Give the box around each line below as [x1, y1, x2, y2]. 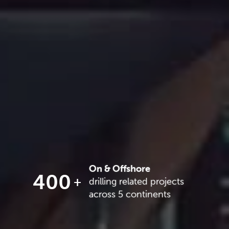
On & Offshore [89, 163, 150, 174]
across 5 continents [89, 189, 171, 200]
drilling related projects [89, 176, 184, 187]
